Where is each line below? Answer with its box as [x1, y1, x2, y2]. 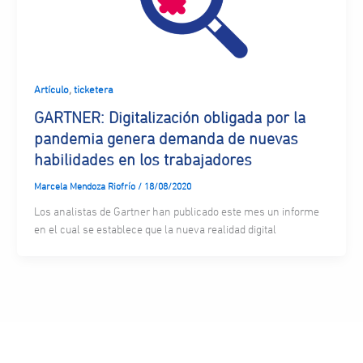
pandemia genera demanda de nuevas [33, 130, 298, 147]
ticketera [73, 84, 113, 96]
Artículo [33, 84, 69, 96]
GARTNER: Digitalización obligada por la [33, 109, 305, 126]
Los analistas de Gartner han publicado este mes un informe [33, 207, 319, 219]
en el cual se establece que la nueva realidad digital [33, 224, 276, 237]
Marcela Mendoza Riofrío [33, 181, 138, 192]
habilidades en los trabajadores [33, 152, 252, 169]
